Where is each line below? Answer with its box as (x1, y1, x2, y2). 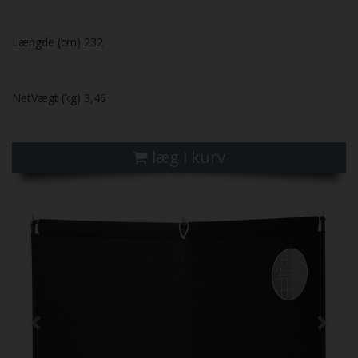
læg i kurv (152, 146, 225, 169)
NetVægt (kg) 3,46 (12, 90, 106, 106)
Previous (36, 192, 102, 214)
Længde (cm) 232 (12, 34, 103, 50)
